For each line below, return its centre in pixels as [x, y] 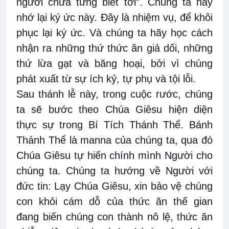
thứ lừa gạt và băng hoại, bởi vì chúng [114, 64]
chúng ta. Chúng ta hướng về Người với [114, 171]
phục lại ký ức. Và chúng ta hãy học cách [114, 33]
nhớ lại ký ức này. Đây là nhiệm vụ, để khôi [114, 18]
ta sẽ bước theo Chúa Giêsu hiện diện [114, 110]
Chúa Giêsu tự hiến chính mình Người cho [114, 156]
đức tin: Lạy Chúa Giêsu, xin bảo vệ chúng [114, 186]
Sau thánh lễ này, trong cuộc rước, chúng [114, 94]
